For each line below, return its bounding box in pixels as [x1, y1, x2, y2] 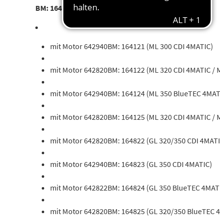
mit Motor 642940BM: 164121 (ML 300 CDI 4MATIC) [50, 41, 213, 51]
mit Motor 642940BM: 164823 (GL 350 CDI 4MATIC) [50, 159, 212, 169]
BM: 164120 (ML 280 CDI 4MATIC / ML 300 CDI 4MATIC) [35, 3, 212, 13]
